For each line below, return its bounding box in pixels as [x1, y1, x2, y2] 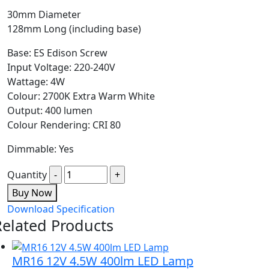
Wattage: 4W [7, 74, 65, 88]
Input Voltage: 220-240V [7, 60, 115, 74]
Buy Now [12, 186, 52, 199]
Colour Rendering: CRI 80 [7, 118, 121, 131]
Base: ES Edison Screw [7, 46, 107, 59]
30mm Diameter [7, 7, 81, 21]
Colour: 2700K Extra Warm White [7, 89, 155, 103]
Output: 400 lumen [7, 103, 92, 117]
